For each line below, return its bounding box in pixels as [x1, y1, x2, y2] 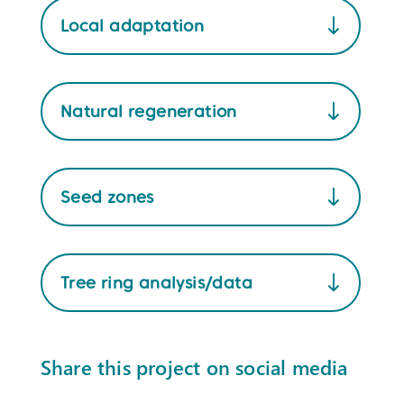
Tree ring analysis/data [60, 272, 252, 292]
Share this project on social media [40, 353, 348, 381]
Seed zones [60, 187, 154, 207]
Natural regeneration [60, 101, 237, 121]
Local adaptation [60, 15, 205, 35]
